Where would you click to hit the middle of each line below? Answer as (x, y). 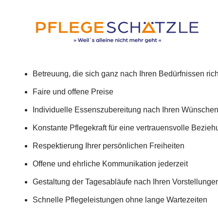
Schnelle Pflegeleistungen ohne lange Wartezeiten (120, 200)
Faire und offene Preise (73, 92)
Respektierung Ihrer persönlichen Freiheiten (109, 146)
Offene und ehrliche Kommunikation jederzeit (110, 164)
